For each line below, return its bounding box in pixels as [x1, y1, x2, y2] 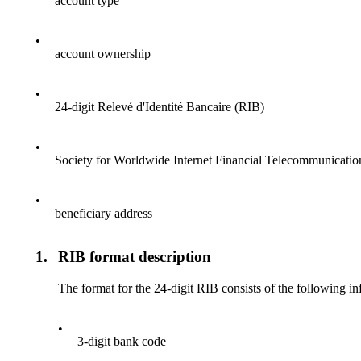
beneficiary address [55, 205, 152, 220]
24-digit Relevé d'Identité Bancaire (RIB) [55, 99, 264, 114]
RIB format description [58, 248, 212, 266]
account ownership [55, 46, 151, 60]
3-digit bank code [77, 334, 167, 348]
